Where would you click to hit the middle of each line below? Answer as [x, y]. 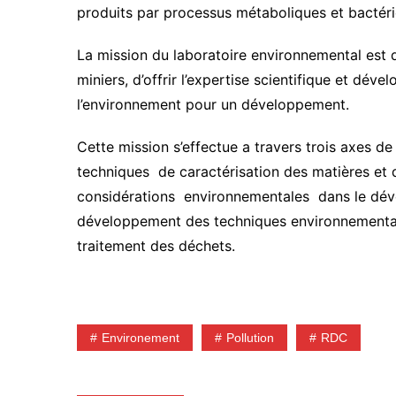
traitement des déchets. [156, 246]
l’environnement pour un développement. [213, 105]
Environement [141, 338]
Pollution [250, 338]
